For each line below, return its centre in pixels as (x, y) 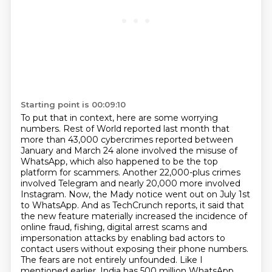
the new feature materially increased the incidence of (134, 216)
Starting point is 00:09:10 (73, 104)
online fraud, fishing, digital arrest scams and (114, 227)
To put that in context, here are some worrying (119, 118)
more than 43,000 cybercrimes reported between (127, 140)
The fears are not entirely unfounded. (100, 260)
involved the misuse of (189, 151)
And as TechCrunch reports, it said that (162, 205)
